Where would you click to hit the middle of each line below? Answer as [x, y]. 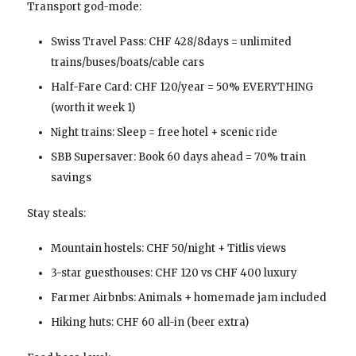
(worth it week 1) [93, 107]
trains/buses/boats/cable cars [127, 62]
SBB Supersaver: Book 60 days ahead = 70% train [178, 157]
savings [71, 177]
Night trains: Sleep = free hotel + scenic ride [164, 132]
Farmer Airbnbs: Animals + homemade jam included [188, 297]
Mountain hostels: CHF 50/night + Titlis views [168, 248]
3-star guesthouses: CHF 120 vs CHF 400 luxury [174, 273]
